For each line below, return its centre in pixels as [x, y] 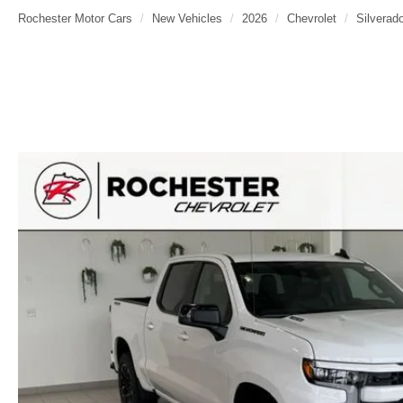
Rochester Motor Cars [75, 19]
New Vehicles [187, 19]
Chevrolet [312, 19]
